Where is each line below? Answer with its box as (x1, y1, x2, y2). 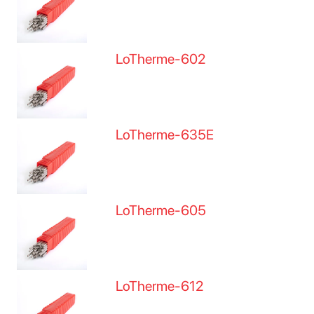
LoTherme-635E (116, 126, 214, 143)
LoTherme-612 (116, 278, 204, 294)
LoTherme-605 (116, 202, 207, 219)
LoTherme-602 (116, 50, 206, 67)
